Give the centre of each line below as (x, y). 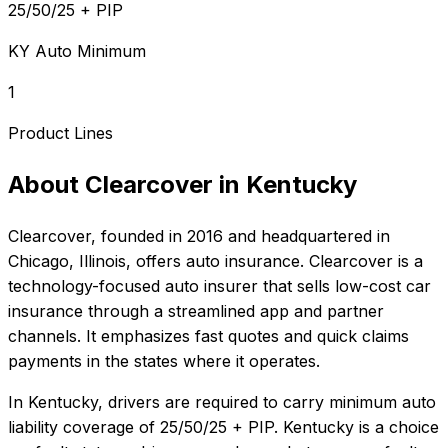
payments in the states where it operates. (164, 361)
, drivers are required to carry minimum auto (267, 402)
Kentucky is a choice (361, 427)
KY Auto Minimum (77, 51)
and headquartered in (306, 236)
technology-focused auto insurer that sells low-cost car (219, 286)
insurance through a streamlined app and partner (196, 311)
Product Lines (60, 133)
